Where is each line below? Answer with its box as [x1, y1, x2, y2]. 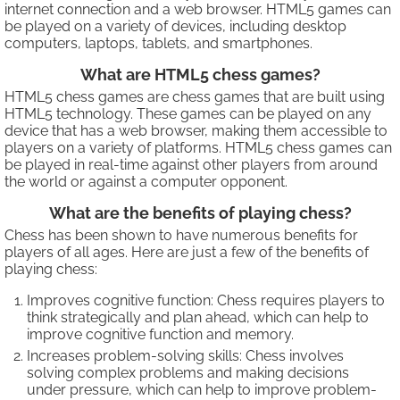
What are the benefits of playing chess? [48, 204, 352, 223]
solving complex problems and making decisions [27, 364, 349, 382]
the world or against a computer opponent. [4, 173, 287, 191]
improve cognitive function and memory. [27, 326, 294, 344]
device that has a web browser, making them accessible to [4, 122, 387, 140]
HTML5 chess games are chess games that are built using [4, 88, 385, 106]
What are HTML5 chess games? [79, 65, 321, 85]
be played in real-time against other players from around [4, 156, 378, 174]
